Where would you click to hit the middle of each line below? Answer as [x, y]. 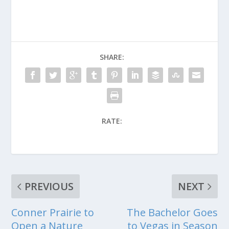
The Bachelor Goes [172, 213]
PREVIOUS [49, 187]
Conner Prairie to [53, 213]
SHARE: [112, 57]
